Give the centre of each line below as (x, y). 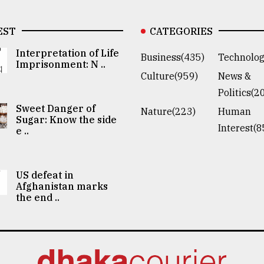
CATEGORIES (181, 31)
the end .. (38, 197)
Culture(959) (169, 76)
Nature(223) (168, 111)
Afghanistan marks (62, 186)
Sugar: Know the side (67, 119)
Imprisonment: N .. (61, 64)
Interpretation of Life (68, 53)
